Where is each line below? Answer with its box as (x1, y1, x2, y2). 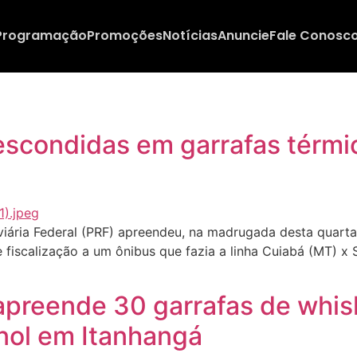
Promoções (86, 26, 163, 45)
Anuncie (217, 26, 269, 45)
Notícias (162, 26, 218, 45)
